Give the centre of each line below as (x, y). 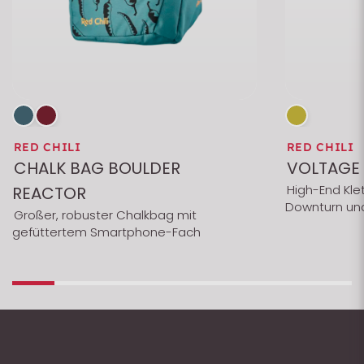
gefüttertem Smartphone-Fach (106, 232)
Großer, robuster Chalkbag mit (105, 214)
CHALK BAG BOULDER (97, 168)
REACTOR (49, 193)
